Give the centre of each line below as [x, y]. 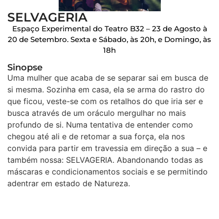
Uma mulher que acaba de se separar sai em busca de [108, 77]
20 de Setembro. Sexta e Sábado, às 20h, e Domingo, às [109, 40]
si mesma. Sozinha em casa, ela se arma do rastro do [106, 89]
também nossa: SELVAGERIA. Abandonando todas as [105, 160]
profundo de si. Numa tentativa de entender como [100, 124]
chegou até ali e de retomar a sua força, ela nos [96, 136]
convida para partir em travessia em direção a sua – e [107, 148]
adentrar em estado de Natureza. [69, 183]
